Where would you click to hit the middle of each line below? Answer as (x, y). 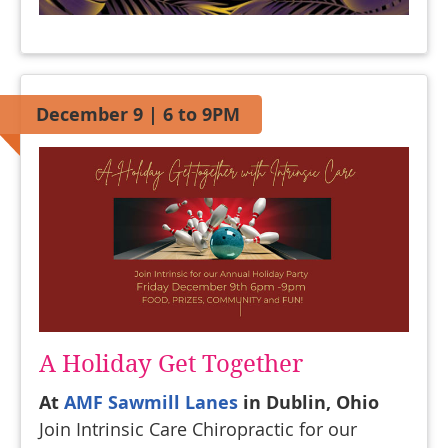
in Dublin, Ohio (308, 403)
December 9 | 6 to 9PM (138, 114)
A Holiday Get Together (171, 364)
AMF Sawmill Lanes (151, 403)
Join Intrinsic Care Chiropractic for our (198, 429)
